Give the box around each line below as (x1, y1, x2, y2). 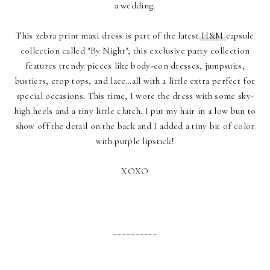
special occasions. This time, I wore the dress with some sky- (16, 90, 254, 102)
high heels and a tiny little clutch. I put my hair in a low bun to (14, 105, 256, 117)
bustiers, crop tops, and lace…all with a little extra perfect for (14, 75, 256, 87)
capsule (225, 30, 254, 42)
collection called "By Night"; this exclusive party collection (20, 45, 250, 57)
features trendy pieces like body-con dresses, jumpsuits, (25, 60, 245, 72)
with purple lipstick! (95, 136, 175, 147)
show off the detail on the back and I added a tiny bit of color (15, 121, 255, 132)
